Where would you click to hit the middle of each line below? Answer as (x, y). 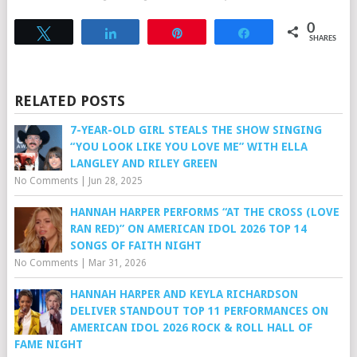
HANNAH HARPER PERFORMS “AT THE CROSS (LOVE (204, 212)
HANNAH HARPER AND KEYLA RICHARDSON (184, 294)
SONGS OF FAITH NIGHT (135, 246)
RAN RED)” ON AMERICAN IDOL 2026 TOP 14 (188, 229)
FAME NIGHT (48, 345)
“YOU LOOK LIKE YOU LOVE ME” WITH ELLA (188, 147)
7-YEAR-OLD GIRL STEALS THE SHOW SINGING (196, 130)
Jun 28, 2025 (115, 181)
